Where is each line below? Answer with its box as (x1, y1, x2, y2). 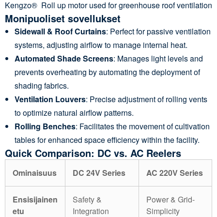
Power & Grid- (146, 193, 195, 205)
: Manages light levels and (113, 52, 203, 64)
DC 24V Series (73, 167, 125, 178)
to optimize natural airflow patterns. (15, 107, 134, 118)
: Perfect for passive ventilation (106, 25, 211, 37)
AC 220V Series (146, 167, 203, 178)
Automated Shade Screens (15, 52, 113, 64)
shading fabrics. (15, 79, 69, 91)
